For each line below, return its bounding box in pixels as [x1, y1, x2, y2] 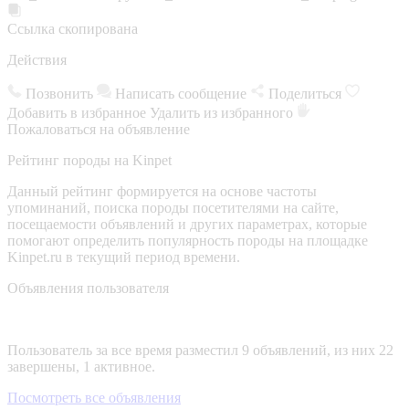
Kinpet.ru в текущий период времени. [7, 248, 240, 265]
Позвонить [26, 85, 93, 101]
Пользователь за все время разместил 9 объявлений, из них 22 [7, 341, 393, 358]
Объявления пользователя [7, 279, 169, 296]
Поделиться [268, 85, 345, 101]
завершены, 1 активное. [7, 358, 155, 374]
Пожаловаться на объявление [7, 121, 190, 137]
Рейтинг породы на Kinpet [7, 152, 172, 168]
